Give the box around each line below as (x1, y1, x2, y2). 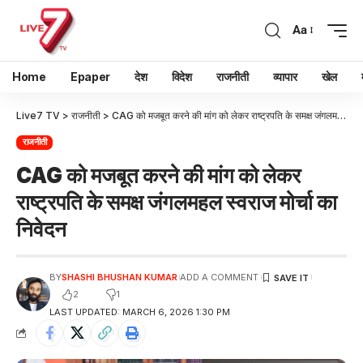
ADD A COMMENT (180, 271, 259, 284)
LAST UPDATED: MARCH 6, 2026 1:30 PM (49, 305, 230, 318)
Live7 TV (16, 109, 60, 122)
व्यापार (272, 70, 297, 83)
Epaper (70, 70, 111, 83)
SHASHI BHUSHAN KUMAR (61, 271, 177, 284)
